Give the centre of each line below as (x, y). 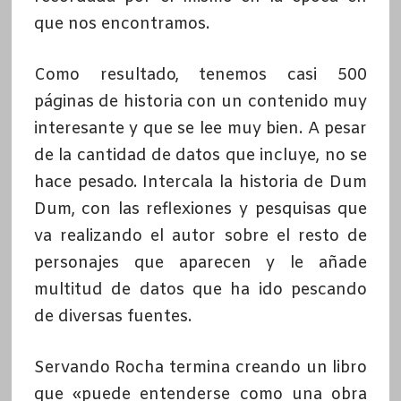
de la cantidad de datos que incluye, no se (200, 155)
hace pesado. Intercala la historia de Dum (200, 182)
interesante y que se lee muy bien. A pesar (200, 128)
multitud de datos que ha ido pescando (200, 290)
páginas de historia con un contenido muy (200, 102)
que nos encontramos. (121, 24)
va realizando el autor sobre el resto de (200, 236)
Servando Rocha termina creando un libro (200, 367)
